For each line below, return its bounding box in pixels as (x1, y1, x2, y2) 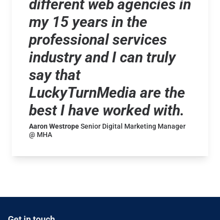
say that (29, 66, 81, 83)
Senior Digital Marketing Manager (81, 122, 186, 130)
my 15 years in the (29, 13, 147, 30)
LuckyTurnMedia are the (29, 83, 185, 101)
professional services (29, 30, 167, 48)
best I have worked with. (29, 101, 184, 119)
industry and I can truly (29, 48, 176, 66)
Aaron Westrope (29, 122, 81, 130)
